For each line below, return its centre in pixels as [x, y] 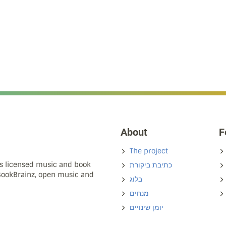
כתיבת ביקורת [151, 165]
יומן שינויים [147, 207]
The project [149, 151]
